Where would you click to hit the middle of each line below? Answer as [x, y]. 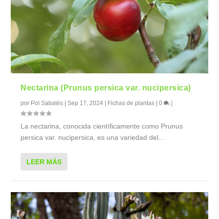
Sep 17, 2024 [86, 103]
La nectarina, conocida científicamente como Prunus [102, 126]
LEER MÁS [44, 162]
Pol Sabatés [47, 103]
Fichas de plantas [131, 103]
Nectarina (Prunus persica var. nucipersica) [106, 88]
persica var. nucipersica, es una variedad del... [93, 138]
